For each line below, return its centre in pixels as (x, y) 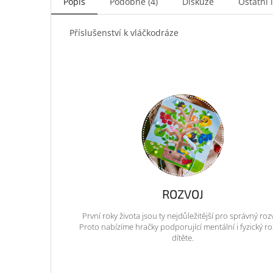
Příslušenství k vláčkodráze (124, 32)
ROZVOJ (183, 193)
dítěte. (183, 238)
